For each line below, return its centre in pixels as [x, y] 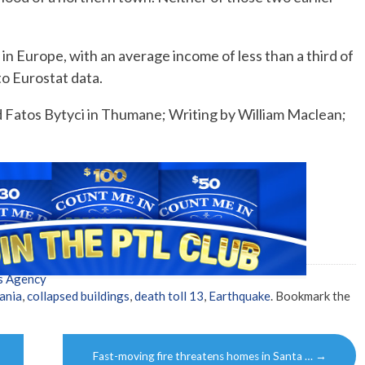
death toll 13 [169, 296]
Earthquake [240, 296]
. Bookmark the [310, 296]
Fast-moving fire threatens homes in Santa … [204, 356]
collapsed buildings [78, 296]
